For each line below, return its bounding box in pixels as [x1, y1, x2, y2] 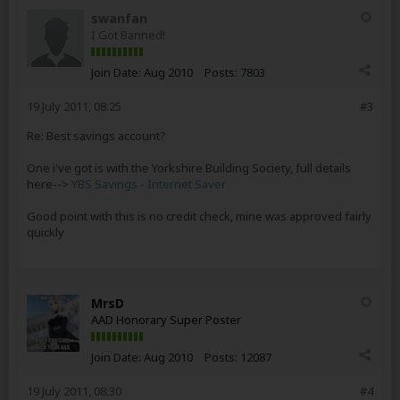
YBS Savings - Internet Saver [71, 176, 226, 192]
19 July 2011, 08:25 [27, 98, 121, 114]
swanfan [91, 10, 147, 27]
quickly [27, 224, 64, 240]
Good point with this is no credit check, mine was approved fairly [27, 208, 371, 224]
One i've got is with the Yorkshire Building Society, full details [27, 160, 351, 176]
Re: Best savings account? [27, 128, 166, 144]
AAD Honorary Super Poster [91, 312, 241, 328]
